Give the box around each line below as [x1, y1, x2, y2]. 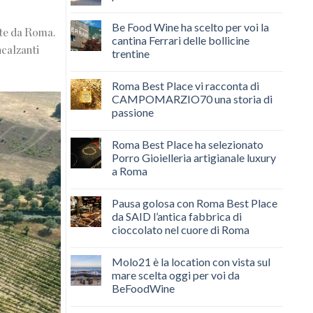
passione [111, 105, 154, 119]
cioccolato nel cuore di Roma [111, 222, 249, 236]
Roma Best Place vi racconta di [111, 78, 259, 92]
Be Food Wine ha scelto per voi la [111, 20, 269, 34]
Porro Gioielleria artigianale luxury [111, 150, 276, 164]
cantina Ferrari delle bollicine [111, 33, 249, 47]
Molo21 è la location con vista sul [111, 254, 270, 268]
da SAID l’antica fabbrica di [111, 209, 242, 223]
